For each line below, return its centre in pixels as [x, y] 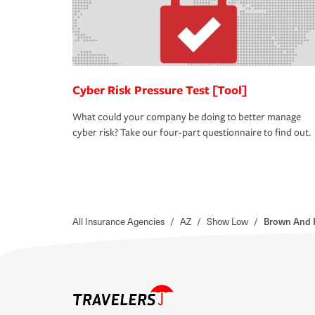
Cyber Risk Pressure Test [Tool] [160, 90]
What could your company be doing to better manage [187, 117]
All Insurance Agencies [118, 221]
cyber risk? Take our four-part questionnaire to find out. [192, 133]
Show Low [227, 221]
